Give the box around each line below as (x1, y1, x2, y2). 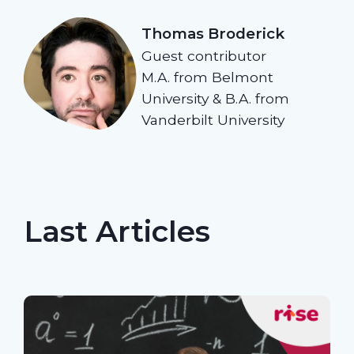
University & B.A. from (141, 89, 290, 107)
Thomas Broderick (141, 24, 285, 43)
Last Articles (23, 213, 210, 249)
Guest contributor (141, 47, 267, 64)
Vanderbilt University (141, 111, 285, 128)
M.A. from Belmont (141, 68, 274, 85)
